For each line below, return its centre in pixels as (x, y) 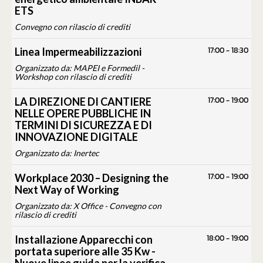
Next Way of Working (67, 190)
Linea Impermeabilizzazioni (78, 52)
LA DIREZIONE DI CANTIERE (83, 102)
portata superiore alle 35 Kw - (85, 252)
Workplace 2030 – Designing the (92, 178)
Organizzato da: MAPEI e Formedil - (80, 68)
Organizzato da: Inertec (57, 153)
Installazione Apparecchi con (84, 240)
